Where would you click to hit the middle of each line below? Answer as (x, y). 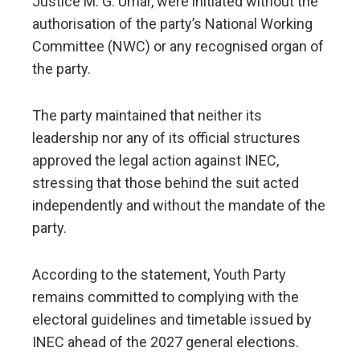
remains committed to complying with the (166, 297)
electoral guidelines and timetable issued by (172, 320)
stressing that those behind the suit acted (166, 183)
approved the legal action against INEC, (155, 161)
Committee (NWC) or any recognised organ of (178, 47)
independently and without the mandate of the (179, 206)
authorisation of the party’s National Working (172, 24)
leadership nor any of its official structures (166, 138)
